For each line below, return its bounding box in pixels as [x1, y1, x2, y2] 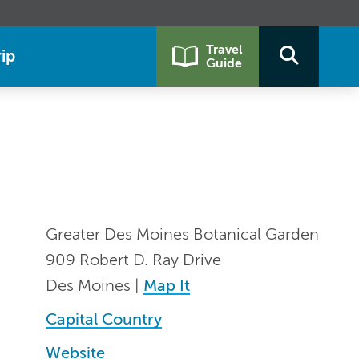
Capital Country [46, 310, 162, 329]
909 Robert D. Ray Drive [46, 251, 221, 269]
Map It [143, 276, 190, 295]
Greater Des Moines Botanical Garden [46, 225, 319, 244]
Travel [206, 42, 243, 57]
